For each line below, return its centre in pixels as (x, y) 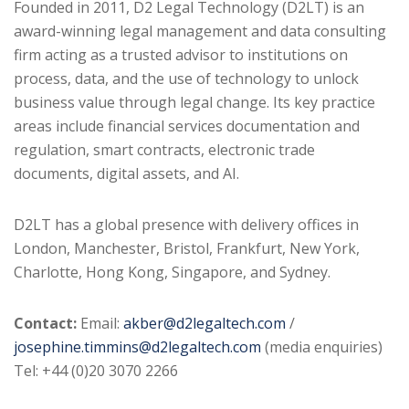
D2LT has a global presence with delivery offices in (186, 224)
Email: (100, 323)
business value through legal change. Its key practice (194, 102)
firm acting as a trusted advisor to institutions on (181, 54)
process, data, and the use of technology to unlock (186, 78)
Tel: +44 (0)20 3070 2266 (96, 370)
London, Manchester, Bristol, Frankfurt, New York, (187, 248)
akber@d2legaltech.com (204, 323)
